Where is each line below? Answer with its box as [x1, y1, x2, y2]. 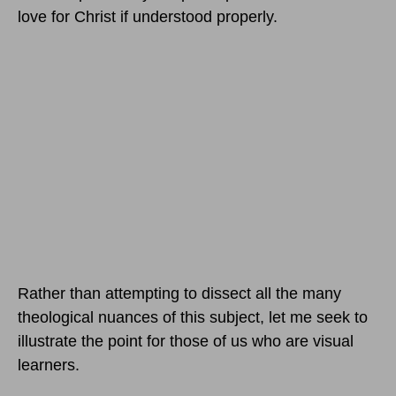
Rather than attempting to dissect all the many [18, 285, 341, 303]
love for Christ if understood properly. [18, 8, 278, 27]
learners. [18, 356, 80, 375]
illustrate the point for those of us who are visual [18, 332, 354, 351]
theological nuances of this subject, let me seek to [18, 308, 368, 327]
